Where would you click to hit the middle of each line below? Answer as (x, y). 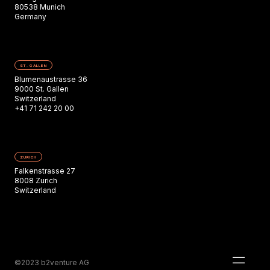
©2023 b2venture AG (52, 262)
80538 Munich (40, 7)
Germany (30, 17)
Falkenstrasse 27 (45, 171)
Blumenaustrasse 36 (51, 79)
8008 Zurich (36, 181)
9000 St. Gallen (42, 89)
